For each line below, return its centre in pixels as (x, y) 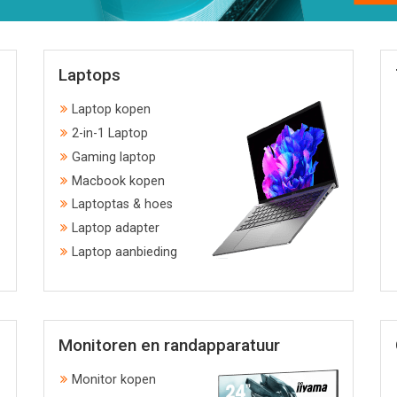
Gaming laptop (114, 157)
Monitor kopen (114, 380)
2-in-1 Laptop (110, 134)
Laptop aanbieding (125, 253)
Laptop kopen (111, 110)
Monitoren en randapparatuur (169, 346)
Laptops (90, 75)
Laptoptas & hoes (122, 205)
